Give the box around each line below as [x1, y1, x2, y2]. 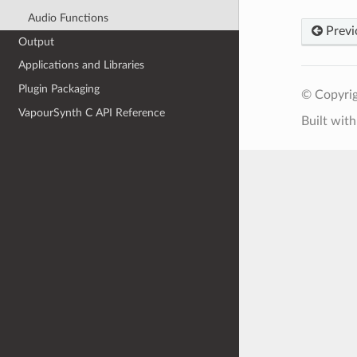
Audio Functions [27, 12, 108, 25]
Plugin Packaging [18, 83, 100, 96]
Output [18, 35, 55, 48]
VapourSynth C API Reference [18, 106, 166, 119]
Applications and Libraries [18, 59, 145, 72]
